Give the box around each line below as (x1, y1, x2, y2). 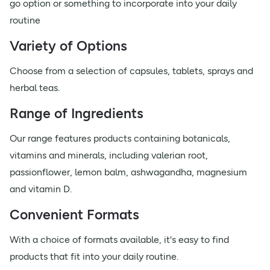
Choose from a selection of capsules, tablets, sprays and (10, 65, 253, 77)
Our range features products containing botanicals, (10, 133, 230, 144)
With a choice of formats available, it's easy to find (10, 234, 229, 245)
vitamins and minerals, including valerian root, (10, 149, 208, 161)
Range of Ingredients (10, 105, 143, 122)
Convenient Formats (10, 206, 139, 223)
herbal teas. (10, 82, 60, 93)
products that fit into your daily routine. (10, 251, 178, 262)
